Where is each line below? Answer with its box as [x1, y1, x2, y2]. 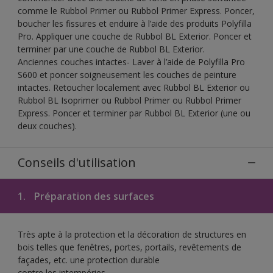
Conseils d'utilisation [18, 154, 136, 171]
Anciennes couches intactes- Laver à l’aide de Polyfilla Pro [18, 55, 245, 68]
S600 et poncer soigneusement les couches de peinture [18, 68, 236, 80]
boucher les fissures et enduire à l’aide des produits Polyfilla [18, 17, 252, 29]
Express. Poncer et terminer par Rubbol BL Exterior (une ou [18, 107, 250, 119]
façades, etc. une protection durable [18, 253, 160, 266]
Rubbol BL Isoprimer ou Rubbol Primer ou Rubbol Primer [18, 94, 241, 106]
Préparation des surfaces [32, 189, 154, 203]
